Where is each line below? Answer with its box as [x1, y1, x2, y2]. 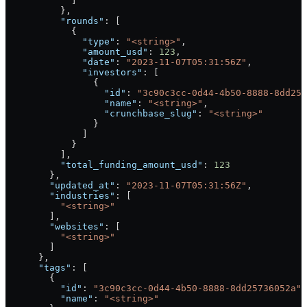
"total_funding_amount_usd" [5, 160, 203, 170]
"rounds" [5, 16, 104, 26]
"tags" [5, 262, 71, 273]
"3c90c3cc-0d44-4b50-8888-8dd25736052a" [93, 283, 302, 293]
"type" [5, 36, 115, 47]
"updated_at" [5, 180, 115, 191]
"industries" [5, 191, 115, 201]
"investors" [5, 67, 143, 77]
